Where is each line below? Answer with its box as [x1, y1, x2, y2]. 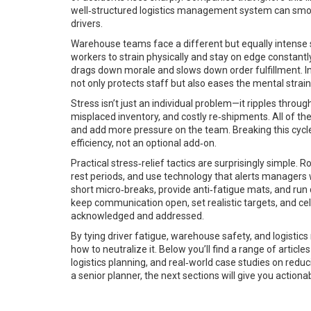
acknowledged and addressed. [71, 210, 204, 221]
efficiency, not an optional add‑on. [71, 137, 217, 149]
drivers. [71, 18, 103, 29]
